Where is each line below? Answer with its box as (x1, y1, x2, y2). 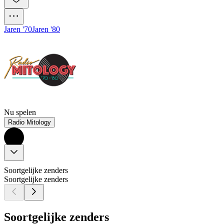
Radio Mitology (8, 118, 51, 126)
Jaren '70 (4, 25, 32, 34)
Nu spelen (4, 108, 36, 117)
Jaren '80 (32, 25, 60, 34)
